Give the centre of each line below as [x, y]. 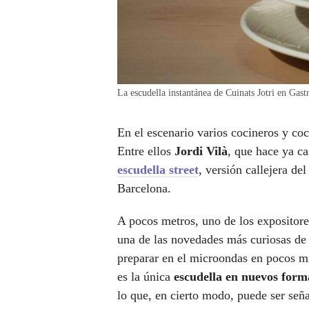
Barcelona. [144, 189]
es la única [146, 277]
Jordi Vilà [201, 151]
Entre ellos [146, 151]
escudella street [158, 170]
